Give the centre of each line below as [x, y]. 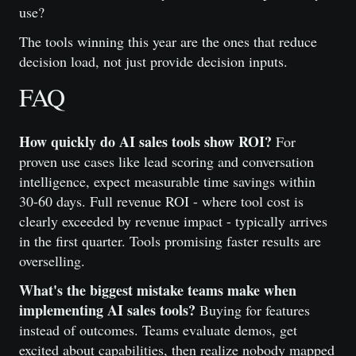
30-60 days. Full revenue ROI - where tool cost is [161, 201]
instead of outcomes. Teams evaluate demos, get [158, 330]
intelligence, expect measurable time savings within [167, 181]
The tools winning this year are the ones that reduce [168, 41]
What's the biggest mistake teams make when [158, 290]
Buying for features [253, 310]
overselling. [52, 261]
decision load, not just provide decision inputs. [153, 61]
